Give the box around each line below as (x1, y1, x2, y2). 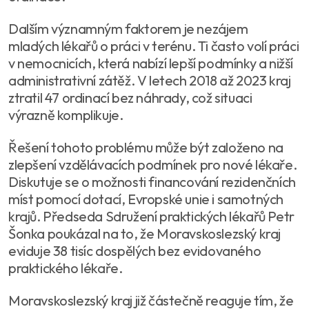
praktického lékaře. (8, 259, 123, 277)
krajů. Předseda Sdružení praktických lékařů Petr (8, 207, 295, 225)
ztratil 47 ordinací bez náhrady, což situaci (8, 88, 252, 106)
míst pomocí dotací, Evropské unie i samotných (8, 190, 284, 208)
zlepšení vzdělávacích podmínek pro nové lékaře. (8, 155, 297, 173)
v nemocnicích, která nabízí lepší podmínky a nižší (8, 54, 294, 72)
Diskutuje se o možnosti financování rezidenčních (8, 172, 296, 190)
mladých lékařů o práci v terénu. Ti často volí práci (8, 37, 299, 54)
